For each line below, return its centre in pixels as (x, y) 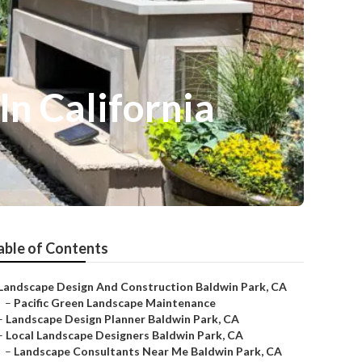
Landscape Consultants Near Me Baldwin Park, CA (148, 351)
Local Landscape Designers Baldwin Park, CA (124, 335)
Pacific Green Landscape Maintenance (115, 303)
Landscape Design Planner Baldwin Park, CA (122, 319)
